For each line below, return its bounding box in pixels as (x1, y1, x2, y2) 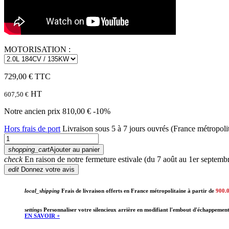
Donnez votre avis (21, 165, 75, 173)
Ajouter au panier (50, 145, 100, 153)
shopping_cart (8, 145, 50, 153)
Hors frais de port (4, 124, 60, 133)
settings (25, 206, 42, 213)
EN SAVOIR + (25, 212, 60, 219)
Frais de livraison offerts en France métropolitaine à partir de (60, 187, 216, 194)
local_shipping (25, 187, 60, 194)
